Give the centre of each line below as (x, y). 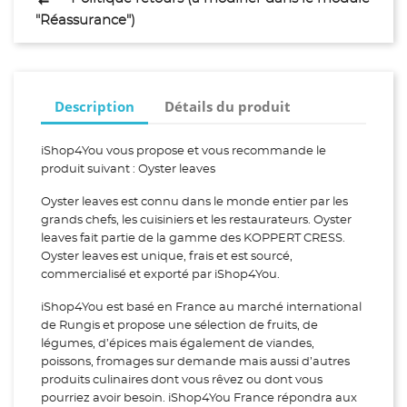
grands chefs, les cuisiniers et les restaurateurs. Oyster (196, 220)
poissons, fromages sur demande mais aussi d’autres (195, 362)
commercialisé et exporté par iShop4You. (160, 275)
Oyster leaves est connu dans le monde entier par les (194, 202)
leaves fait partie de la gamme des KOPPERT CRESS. (193, 238)
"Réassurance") (85, 20)
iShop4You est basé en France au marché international (201, 308)
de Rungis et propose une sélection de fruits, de (179, 326)
